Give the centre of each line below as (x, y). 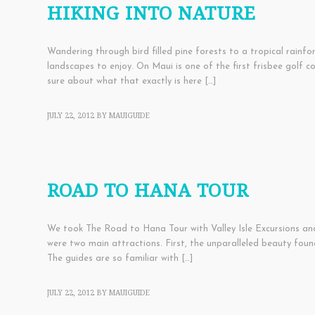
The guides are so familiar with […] (120, 259)
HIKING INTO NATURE (152, 14)
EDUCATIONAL (117, 154)
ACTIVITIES (67, 154)
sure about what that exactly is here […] (131, 82)
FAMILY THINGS (174, 154)
